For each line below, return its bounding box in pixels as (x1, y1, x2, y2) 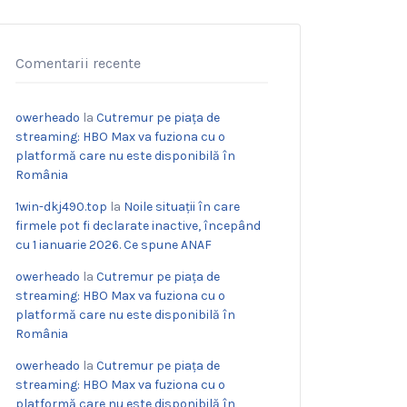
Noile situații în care (124, 199, 240, 214)
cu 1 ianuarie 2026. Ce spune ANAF (15, 237, 212, 253)
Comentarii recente (15, 55, 141, 72)
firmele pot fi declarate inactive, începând (15, 218, 261, 233)
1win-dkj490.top (15, 199, 107, 214)
